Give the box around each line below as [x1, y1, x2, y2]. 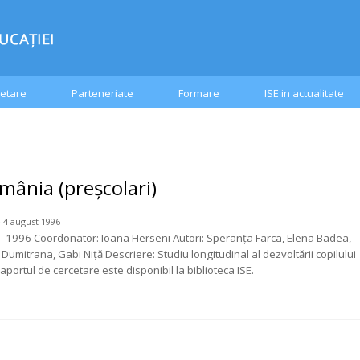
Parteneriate [72, 86, 133, 100]
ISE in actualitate [264, 86, 344, 100]
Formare [178, 86, 219, 100]
